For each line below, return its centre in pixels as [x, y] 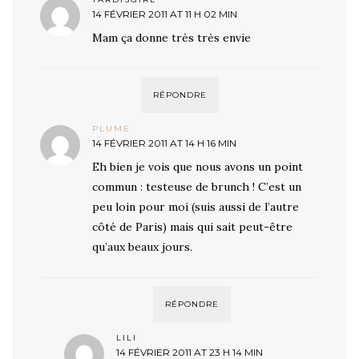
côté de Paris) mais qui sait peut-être [192, 227]
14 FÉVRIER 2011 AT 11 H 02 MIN [165, 14]
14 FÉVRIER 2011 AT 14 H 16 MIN [164, 143]
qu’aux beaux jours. [142, 247]
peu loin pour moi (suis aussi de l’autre [196, 207]
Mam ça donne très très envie [171, 38]
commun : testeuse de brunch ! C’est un [197, 187]
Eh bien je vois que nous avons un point [198, 167]
